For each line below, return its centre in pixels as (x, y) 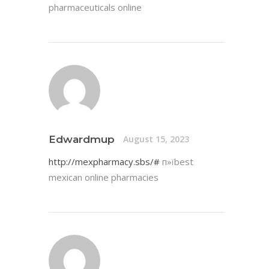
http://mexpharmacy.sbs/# (104, 161)
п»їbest (177, 161)
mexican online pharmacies (104, 177)
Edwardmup (82, 139)
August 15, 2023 (156, 139)
